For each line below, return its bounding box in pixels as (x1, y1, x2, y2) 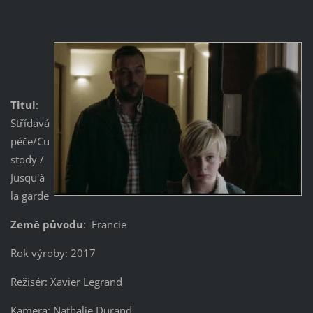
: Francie (82, 217, 126, 231)
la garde (10, 188, 49, 203)
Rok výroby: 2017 (10, 245, 96, 260)
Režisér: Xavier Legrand (10, 274, 122, 289)
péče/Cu (10, 133, 50, 148)
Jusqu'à (10, 170, 45, 184)
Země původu (10, 217, 83, 231)
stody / (10, 152, 44, 166)
